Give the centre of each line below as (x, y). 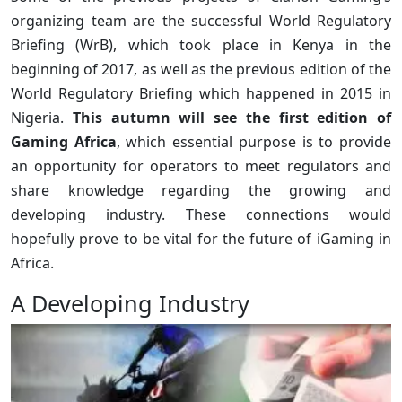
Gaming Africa (64, 142)
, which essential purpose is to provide (254, 142)
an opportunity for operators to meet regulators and (201, 166)
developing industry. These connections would (201, 215)
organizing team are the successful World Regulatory (201, 21)
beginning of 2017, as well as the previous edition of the (201, 70)
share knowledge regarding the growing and (201, 191)
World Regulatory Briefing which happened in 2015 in (201, 94)
